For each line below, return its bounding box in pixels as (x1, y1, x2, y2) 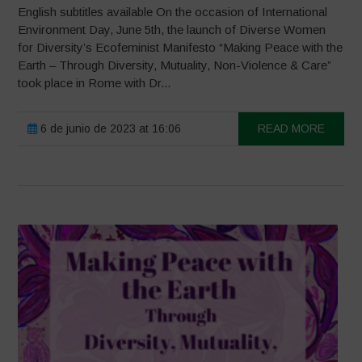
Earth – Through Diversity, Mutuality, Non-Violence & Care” (18, 58, 332, 73)
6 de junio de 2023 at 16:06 (37, 122, 182, 136)
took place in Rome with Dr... (18, 76, 171, 90)
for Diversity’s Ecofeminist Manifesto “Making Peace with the (18, 40, 343, 55)
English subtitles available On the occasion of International (18, 5, 328, 19)
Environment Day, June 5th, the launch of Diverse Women (18, 23, 326, 37)
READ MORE (257, 122, 325, 136)
